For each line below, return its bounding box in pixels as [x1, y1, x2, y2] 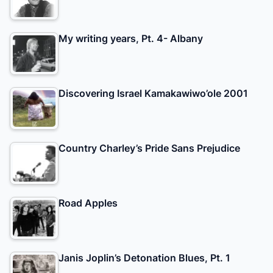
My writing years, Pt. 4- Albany [58, 32, 203, 45]
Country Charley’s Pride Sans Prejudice [58, 142, 240, 155]
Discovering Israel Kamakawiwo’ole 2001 [58, 87, 248, 100]
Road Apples [58, 197, 118, 210]
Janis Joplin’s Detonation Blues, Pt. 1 [58, 252, 230, 264]
